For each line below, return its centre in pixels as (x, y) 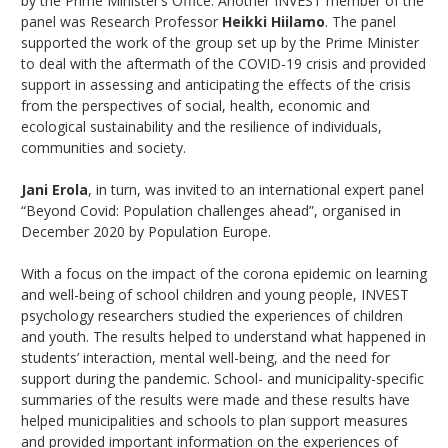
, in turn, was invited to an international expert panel (256, 189)
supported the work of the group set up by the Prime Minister (220, 42)
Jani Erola (54, 189)
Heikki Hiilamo (273, 21)
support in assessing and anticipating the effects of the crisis (216, 84)
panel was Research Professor (121, 21)
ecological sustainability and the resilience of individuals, (201, 126)
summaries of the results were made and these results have (215, 399)
